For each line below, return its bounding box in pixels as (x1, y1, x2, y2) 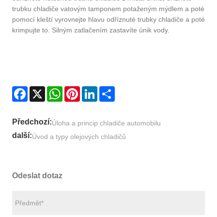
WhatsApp (62, 86, 94, 94)
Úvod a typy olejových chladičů (32, 133, 126, 141)
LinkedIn (97, 86, 124, 94)
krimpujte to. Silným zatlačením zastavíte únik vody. (12, 26, 170, 34)
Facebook (28, 86, 58, 94)
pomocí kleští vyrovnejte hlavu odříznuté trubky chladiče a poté (12, 15, 205, 23)
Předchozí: (12, 118, 52, 126)
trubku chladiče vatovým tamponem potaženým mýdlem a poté (12, 4, 204, 13)
